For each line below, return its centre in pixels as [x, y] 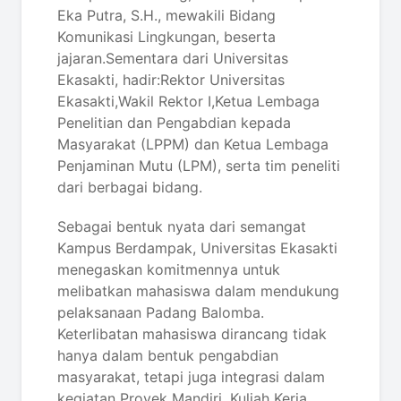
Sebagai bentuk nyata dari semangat [182, 226]
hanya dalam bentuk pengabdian [168, 355]
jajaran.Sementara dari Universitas [173, 58]
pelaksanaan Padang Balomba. [161, 312]
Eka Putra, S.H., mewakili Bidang [166, 15]
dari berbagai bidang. [130, 187]
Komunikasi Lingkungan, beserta [166, 37]
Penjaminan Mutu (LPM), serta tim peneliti [199, 166]
